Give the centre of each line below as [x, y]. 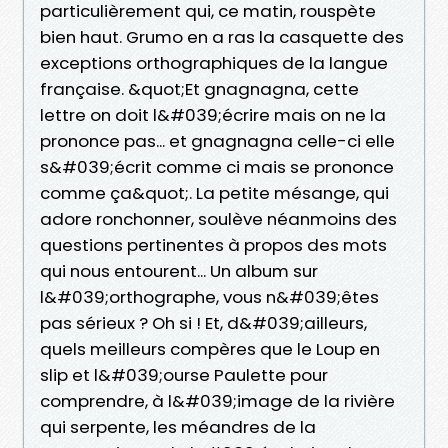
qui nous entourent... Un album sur [179, 270]
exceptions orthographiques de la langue [214, 62]
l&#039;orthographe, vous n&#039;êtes [209, 296]
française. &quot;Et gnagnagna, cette [199, 88]
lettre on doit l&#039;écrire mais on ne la [213, 114]
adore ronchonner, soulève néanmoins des [218, 218]
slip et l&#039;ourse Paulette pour [184, 374]
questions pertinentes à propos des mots [213, 244]
